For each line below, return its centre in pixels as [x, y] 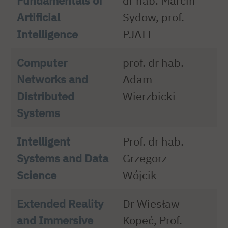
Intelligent [44, 141]
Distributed [46, 96]
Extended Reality [60, 203]
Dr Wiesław [151, 203]
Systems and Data [63, 158]
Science [37, 175]
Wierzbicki [149, 96]
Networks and [53, 79]
